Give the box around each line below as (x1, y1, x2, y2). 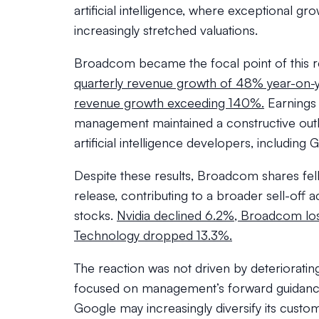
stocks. (74, 207, 117, 223)
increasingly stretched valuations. (74, 22, 258, 38)
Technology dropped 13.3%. (74, 227, 232, 243)
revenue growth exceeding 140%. (74, 95, 264, 110)
